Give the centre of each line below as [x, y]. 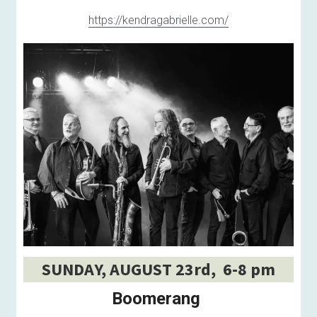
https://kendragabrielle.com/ [158, 21]
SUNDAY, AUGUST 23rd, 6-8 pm [158, 269]
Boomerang [158, 298]
